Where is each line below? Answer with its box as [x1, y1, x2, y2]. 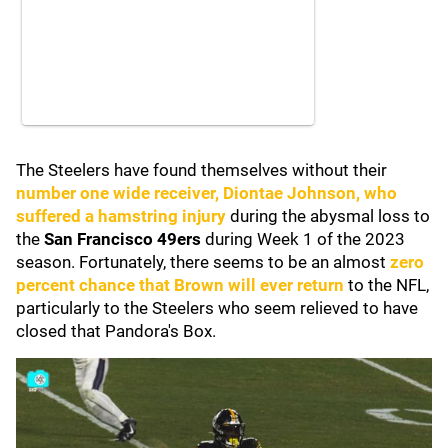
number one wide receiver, [16, 183, 223, 203]
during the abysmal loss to [226, 206, 430, 226]
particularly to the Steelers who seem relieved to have [16, 298, 418, 318]
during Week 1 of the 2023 [201, 229, 405, 249]
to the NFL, [344, 275, 429, 295]
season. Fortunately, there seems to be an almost [16, 252, 390, 272]
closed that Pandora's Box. [16, 321, 220, 341]
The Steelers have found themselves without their [16, 160, 387, 180]
